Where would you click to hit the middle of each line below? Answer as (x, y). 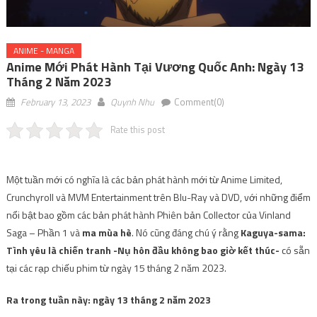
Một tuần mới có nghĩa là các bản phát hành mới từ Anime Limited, (144, 180)
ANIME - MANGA (44, 51)
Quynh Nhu (132, 102)
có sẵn (294, 250)
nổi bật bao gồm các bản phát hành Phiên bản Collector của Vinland (148, 215)
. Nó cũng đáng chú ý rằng (186, 233)
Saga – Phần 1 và (44, 233)
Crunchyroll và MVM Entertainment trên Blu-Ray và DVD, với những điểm (158, 197)
